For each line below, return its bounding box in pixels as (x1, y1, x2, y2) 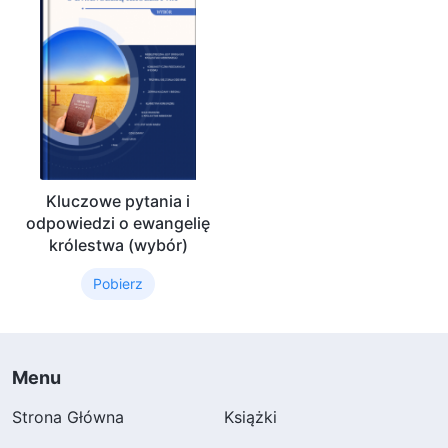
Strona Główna (12, 406, 124, 427)
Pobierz (93, 274, 143, 292)
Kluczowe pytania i (46, 190, 190, 211)
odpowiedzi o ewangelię (26, 212, 210, 233)
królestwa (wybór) (48, 234, 188, 255)
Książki (224, 406, 277, 427)
